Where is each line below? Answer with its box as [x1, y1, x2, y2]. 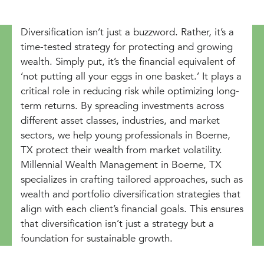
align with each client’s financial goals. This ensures [21, 202, 243, 216]
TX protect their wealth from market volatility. [21, 143, 222, 157]
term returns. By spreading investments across [21, 98, 224, 113]
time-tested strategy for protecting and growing [21, 39, 233, 54]
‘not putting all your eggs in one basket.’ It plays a [21, 69, 242, 83]
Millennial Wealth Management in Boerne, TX [21, 157, 222, 171]
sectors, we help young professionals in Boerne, [21, 128, 230, 142]
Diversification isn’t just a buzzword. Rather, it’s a [21, 25, 234, 39]
